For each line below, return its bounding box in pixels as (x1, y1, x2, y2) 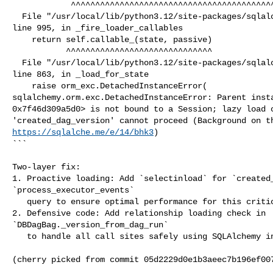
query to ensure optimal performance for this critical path (12, 196, 27, 207)
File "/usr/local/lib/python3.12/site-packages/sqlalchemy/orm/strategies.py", (12, 57, 22, 68)
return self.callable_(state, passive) (12, 34, 32, 44)
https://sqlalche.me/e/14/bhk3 (12, 127, 154, 137)
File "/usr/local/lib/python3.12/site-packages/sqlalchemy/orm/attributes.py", (12, 11, 22, 21)
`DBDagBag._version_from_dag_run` (12, 219, 168, 230)
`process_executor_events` (12, 185, 134, 195)
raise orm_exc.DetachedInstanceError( (12, 80, 32, 91)
